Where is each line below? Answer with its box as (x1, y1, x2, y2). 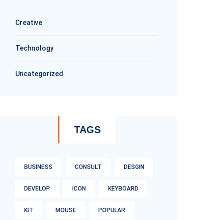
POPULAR (98, 207, 125, 214)
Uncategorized (15, 70, 63, 78)
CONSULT (75, 164, 102, 170)
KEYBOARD (108, 185, 138, 192)
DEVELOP (24, 185, 50, 192)
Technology (15, 44, 54, 52)
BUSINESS (24, 164, 53, 170)
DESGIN (124, 164, 144, 170)
